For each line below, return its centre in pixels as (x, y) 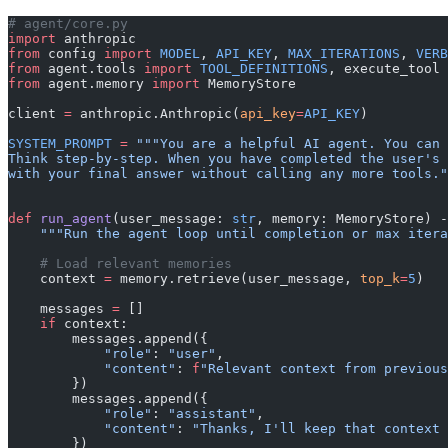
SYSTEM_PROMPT (60, 144)
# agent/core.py (68, 24)
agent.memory (96, 84)
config (72, 54)
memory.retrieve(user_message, (236, 279)
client (36, 114)
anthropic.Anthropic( (156, 114)
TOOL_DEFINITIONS (260, 69)
